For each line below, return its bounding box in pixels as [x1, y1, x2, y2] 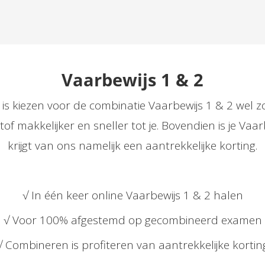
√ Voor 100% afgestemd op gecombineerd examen [3, 212, 262, 228]
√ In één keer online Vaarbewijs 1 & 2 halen [22, 188, 243, 203]
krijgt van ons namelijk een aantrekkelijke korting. [8, 138, 257, 153]
